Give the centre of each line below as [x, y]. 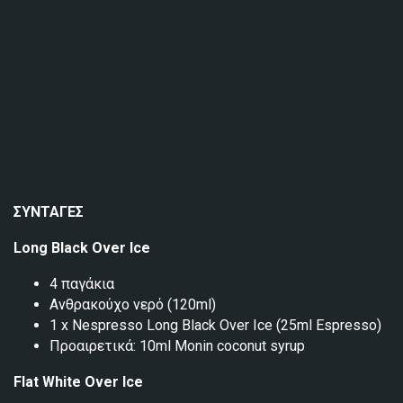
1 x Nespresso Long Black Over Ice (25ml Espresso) [215, 325]
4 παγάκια [82, 283]
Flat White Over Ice [78, 381]
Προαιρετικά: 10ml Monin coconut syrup [177, 345]
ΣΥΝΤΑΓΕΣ [49, 211]
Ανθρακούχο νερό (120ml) [133, 304]
